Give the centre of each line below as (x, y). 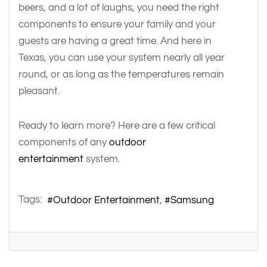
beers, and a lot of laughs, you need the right (119, 7)
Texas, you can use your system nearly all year (122, 57)
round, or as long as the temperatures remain (121, 74)
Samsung (192, 200)
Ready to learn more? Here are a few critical (117, 125)
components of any (64, 142)
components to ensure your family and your (117, 24)
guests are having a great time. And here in (115, 41)
